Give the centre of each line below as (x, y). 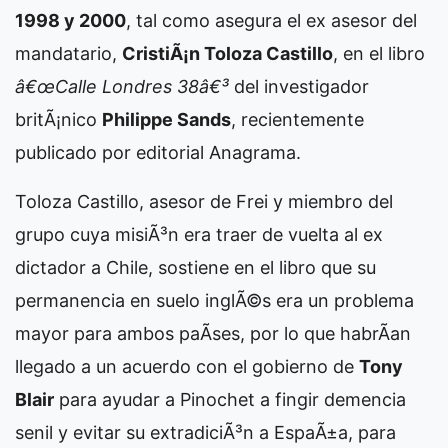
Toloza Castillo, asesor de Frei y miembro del (204, 201)
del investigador (299, 86)
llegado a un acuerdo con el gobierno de (187, 366)
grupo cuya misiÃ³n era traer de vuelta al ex (199, 234)
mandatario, (68, 53)
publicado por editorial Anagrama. (158, 152)
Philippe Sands (166, 119)
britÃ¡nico (58, 119)
